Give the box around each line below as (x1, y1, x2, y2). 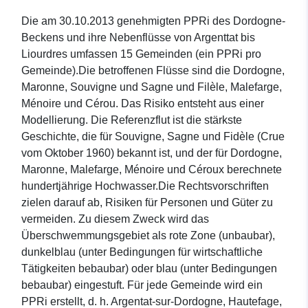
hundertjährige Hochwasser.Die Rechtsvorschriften (21, 180, 269, 192)
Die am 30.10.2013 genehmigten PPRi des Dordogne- (21, 15, 285, 27)
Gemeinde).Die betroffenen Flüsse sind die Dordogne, (21, 65, 285, 77)
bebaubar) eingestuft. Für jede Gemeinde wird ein (21, 279, 263, 291)
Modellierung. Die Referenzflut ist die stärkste (21, 114, 242, 126)
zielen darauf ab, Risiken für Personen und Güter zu (21, 197, 273, 209)
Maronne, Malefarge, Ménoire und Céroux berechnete (21, 164, 282, 176)
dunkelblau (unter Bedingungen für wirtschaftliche (21, 246, 263, 258)
